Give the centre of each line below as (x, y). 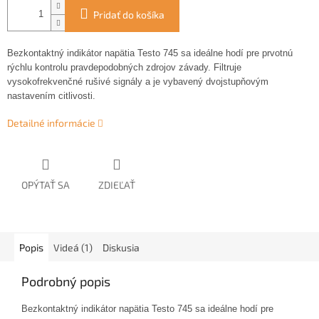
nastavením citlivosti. (51, 96)
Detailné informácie (51, 123)
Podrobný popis (66, 282)
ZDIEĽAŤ (117, 185)
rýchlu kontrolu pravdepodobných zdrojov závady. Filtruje (124, 68)
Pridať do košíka (129, 15)
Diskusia (121, 248)
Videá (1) (73, 248)
